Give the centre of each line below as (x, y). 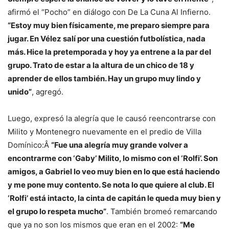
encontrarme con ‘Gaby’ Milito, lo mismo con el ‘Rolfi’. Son (113, 158)
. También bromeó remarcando (162, 212)
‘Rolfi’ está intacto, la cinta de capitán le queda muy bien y (114, 198)
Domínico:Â (29, 145)
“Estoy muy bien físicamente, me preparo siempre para (109, 26)
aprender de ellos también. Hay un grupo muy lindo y (104, 79)
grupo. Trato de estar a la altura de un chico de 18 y (101, 65)
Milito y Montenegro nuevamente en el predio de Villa (105, 132)
